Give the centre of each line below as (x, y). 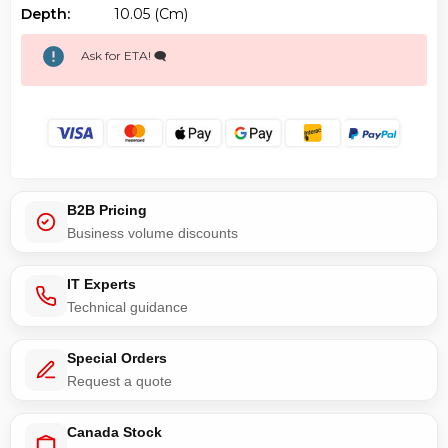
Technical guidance (127, 306)
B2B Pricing (107, 209)
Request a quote (119, 380)
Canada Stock (114, 431)
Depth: (45, 14)
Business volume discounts (152, 232)
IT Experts (101, 283)
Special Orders (117, 357)
